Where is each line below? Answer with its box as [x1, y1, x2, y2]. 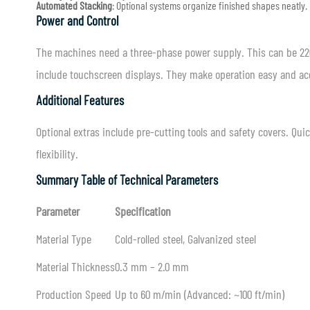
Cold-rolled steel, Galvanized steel [115, 231, 256, 246]
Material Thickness [36, 259, 115, 274]
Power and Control [36, 12, 118, 28]
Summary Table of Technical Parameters [36, 172, 218, 188]
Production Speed [36, 286, 111, 302]
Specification [115, 203, 171, 219]
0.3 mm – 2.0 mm [115, 259, 189, 274]
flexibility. [36, 146, 78, 161]
